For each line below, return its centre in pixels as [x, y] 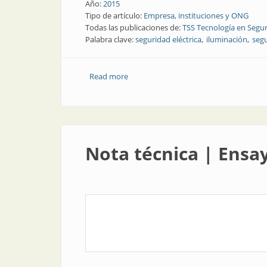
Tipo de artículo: [114, 15]
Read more [108, 76]
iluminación [227, 39]
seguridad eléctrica [168, 39]
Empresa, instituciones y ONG [196, 15]
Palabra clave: [110, 39]
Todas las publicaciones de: [134, 27]
